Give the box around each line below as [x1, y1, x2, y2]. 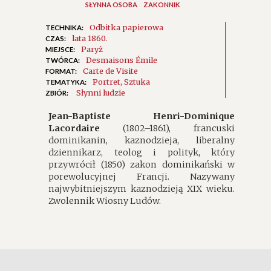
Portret [93, 77, 120, 87]
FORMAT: [45, 67, 77, 76]
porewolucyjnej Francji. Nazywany [48, 171, 235, 183]
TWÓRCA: [45, 56, 80, 65]
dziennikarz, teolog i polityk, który [48, 147, 235, 158]
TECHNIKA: [45, 24, 83, 32]
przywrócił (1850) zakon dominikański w [48, 159, 235, 171]
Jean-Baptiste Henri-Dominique [48, 111, 235, 122]
